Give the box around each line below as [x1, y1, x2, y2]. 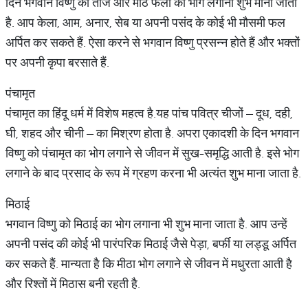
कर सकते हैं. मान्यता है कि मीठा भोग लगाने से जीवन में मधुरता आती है [5, 256, 292, 272]
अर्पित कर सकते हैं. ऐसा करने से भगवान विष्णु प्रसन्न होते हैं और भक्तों [5, 34, 300, 50]
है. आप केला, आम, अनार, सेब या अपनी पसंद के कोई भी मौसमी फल [5, 14, 285, 30]
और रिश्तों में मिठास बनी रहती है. [5, 276, 140, 291]
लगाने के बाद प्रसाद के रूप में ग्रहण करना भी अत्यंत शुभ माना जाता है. [5, 165, 301, 181]
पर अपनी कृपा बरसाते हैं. [5, 54, 109, 70]
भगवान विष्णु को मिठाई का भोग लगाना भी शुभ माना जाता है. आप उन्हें [5, 216, 287, 232]
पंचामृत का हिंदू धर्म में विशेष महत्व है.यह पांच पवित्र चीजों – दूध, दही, [5, 105, 293, 121]
